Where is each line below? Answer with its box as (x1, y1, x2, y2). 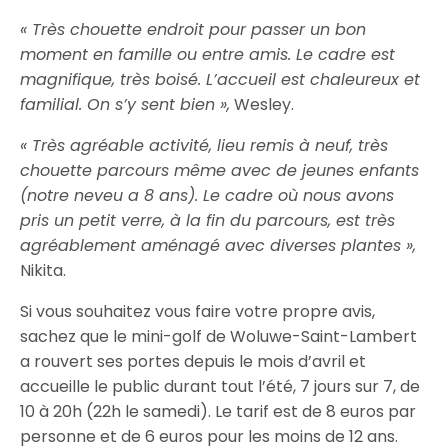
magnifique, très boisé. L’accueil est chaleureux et (20, 67, 421, 91)
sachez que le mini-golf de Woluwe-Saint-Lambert (20, 324, 418, 348)
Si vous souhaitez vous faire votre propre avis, (20, 299, 376, 323)
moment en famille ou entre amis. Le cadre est (20, 42, 396, 66)
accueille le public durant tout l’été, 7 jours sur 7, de (20, 374, 421, 398)
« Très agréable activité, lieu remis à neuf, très (20, 133, 389, 157)
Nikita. (20, 258, 66, 282)
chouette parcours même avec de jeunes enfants (20, 158, 420, 182)
